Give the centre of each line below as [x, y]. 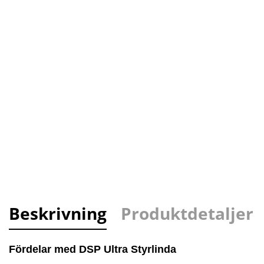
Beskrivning [58, 214]
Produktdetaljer [187, 214]
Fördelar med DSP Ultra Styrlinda [93, 250]
